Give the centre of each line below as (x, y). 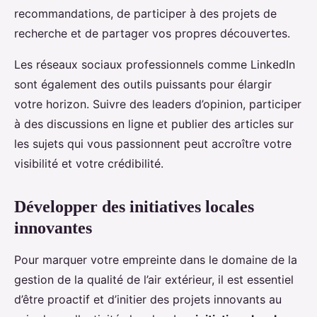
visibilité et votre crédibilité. (89, 164)
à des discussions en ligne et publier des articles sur (154, 124)
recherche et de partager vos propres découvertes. (152, 34)
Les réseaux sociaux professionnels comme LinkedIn (155, 65)
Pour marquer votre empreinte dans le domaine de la (156, 260)
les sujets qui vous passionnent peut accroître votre (153, 144)
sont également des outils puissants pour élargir (143, 85)
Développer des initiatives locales (134, 207)
